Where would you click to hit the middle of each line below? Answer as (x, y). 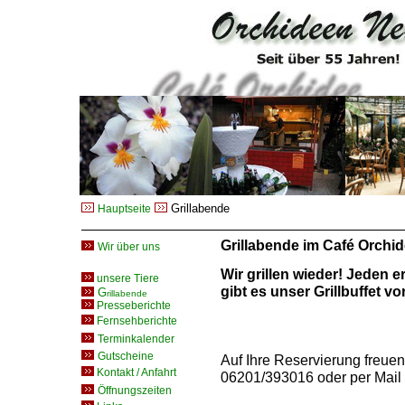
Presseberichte (132, 306)
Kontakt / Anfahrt (135, 372)
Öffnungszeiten (135, 391)
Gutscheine (126, 356)
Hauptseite (124, 209)
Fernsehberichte (136, 321)
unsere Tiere (128, 278)
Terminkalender (136, 339)
